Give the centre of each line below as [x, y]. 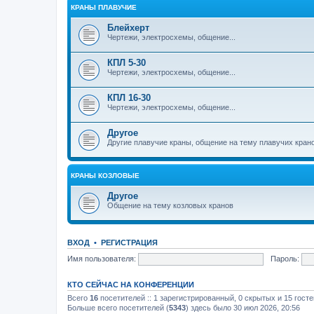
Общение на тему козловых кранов [170, 205]
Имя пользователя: [102, 258]
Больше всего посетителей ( [118, 308]
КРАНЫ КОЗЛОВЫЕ [105, 176]
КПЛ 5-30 [127, 63]
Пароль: [285, 258]
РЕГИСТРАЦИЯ [129, 243]
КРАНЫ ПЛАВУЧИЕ [104, 7]
